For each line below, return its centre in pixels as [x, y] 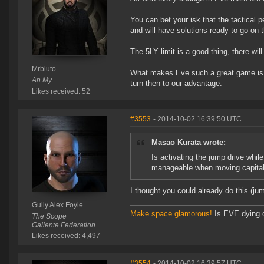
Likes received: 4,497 [66, 236]
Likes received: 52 [61, 92]
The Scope [49, 217]
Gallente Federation [63, 225]
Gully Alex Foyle [57, 205]
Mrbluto [44, 69]
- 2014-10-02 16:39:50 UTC [197, 119]
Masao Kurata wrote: [189, 143]
